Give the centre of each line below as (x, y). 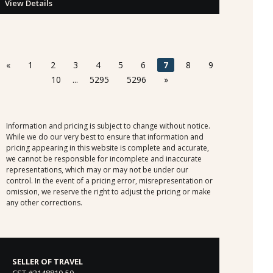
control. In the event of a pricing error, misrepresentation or (109, 180)
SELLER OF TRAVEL (48, 261)
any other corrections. (44, 202)
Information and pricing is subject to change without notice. (108, 126)
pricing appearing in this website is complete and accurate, (108, 147)
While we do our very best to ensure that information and (105, 136)
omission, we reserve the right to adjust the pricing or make (108, 191)
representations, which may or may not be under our (97, 169)
